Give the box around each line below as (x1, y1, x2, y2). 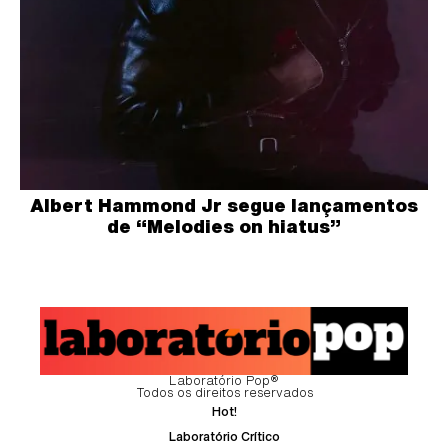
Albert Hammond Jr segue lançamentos (30, 196, 418, 214)
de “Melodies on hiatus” (107, 217, 341, 235)
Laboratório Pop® (169, 373, 279, 387)
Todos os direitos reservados (135, 385, 313, 399)
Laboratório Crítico (168, 429, 280, 443)
